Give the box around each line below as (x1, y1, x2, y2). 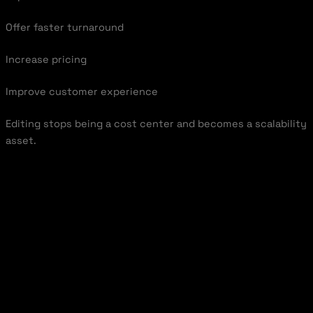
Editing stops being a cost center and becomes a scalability (5, 117, 307, 131)
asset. (5, 134, 36, 147)
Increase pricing (5, 53, 87, 66)
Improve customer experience (5, 85, 158, 99)
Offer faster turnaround (5, 21, 124, 34)
